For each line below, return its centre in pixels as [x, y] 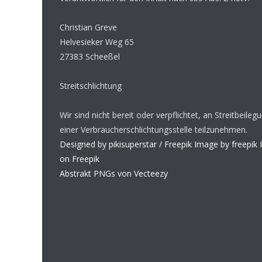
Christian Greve [88, 27]
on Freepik [80, 159]
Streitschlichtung [91, 86]
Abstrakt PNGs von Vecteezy [114, 173]
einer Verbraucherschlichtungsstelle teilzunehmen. [154, 130]
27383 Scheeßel [90, 56]
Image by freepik [226, 144]
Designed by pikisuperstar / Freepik [126, 144]
